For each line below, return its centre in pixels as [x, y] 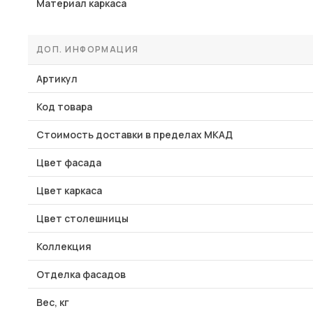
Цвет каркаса [69, 190]
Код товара [64, 107]
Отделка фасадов [81, 274]
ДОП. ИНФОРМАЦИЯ [88, 49]
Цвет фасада [69, 162]
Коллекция [64, 246]
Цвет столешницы [82, 218]
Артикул [57, 79]
